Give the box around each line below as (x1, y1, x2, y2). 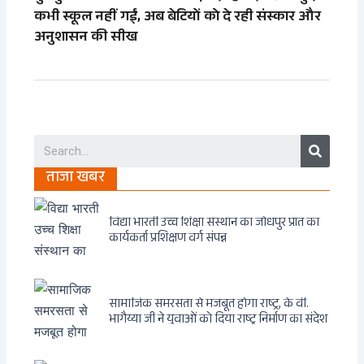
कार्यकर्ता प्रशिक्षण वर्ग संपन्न (109, 229, 227, 250)
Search (314, 132, 354, 148)
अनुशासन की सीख (34, 25, 138, 50)
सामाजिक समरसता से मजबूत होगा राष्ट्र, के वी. (109, 295, 310, 316)
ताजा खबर (46, 166, 106, 192)
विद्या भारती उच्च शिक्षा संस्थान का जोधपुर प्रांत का (109, 214, 320, 235)
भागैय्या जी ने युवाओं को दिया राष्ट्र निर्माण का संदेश (109, 310, 328, 331)
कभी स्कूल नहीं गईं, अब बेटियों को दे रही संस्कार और (34, 5, 322, 30)
